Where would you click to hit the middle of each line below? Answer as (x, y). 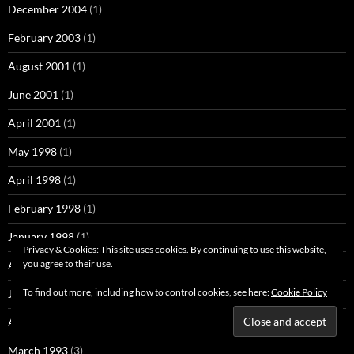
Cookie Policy (299, 292)
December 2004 (47, 9)
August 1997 (39, 265)
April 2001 (34, 123)
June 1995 (33, 294)
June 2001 (33, 95)
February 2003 (44, 38)
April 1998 (34, 180)
